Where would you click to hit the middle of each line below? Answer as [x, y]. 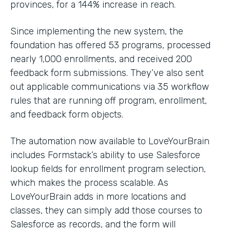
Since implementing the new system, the [97, 32]
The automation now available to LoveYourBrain [110, 141]
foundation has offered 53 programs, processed [110, 45]
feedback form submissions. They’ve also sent [107, 73]
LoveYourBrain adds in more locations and [98, 197]
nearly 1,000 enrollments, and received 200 [101, 59]
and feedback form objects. [67, 115]
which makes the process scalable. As [89, 183]
